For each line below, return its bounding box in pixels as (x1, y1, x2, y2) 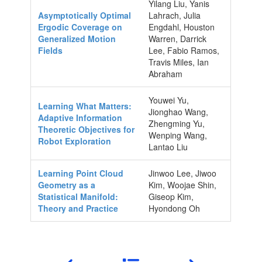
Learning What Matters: (38, 99, 132, 112)
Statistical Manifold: (38, 190, 119, 202)
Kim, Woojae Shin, (149, 178, 217, 191)
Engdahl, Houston (149, 20, 215, 33)
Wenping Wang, (149, 129, 208, 141)
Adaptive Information (38, 111, 123, 123)
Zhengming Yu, (149, 117, 205, 129)
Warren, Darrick (149, 32, 207, 44)
